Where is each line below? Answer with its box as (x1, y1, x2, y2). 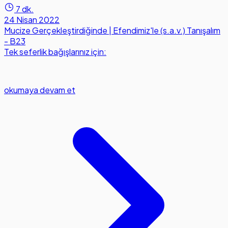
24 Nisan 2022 (4, 14, 60, 25)
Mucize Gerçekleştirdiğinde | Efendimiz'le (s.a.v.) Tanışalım (4, 25, 220, 36)
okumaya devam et (4, 84, 75, 96)
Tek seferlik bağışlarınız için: (4, 46, 106, 58)
